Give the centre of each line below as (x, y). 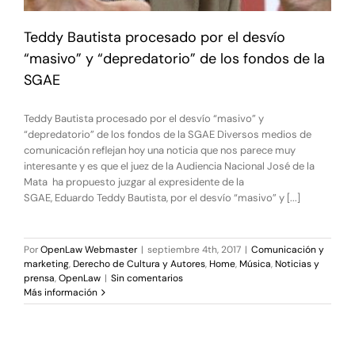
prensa (39, 279)
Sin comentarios (147, 279)
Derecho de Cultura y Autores (139, 264)
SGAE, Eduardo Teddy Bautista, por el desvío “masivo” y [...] (162, 198)
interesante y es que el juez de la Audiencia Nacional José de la (169, 166)
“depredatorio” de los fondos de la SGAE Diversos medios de (168, 135)
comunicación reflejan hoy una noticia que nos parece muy (160, 151)
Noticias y (297, 264)
